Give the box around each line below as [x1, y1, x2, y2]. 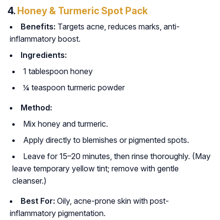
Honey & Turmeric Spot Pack [17, 5, 148, 17]
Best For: [21, 196, 55, 206]
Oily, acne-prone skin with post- [55, 196, 169, 206]
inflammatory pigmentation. [10, 208, 106, 219]
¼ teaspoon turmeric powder [23, 82, 125, 93]
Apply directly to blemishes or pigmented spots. [23, 135, 189, 145]
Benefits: [21, 22, 55, 32]
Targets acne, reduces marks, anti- [55, 22, 180, 32]
